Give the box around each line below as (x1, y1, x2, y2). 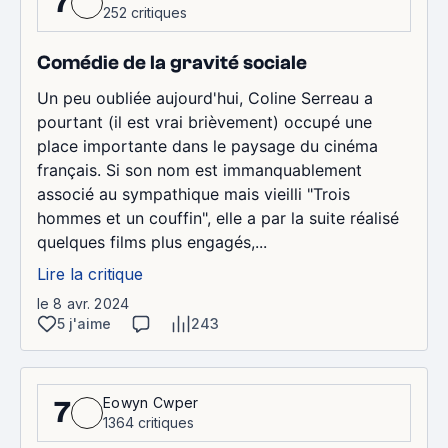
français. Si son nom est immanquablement (37, 159, 362, 180)
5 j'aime (57, 314, 111, 332)
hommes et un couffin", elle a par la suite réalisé (37, 207, 399, 228)
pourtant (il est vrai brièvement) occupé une (37, 111, 372, 132)
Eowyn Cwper (103, 393, 199, 411)
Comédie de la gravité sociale (37, 50, 307, 74)
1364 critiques (103, 413, 194, 431)
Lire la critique (37, 263, 143, 284)
